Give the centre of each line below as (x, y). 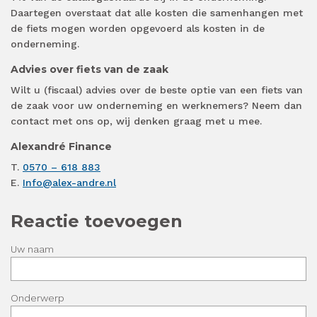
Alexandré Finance (61, 147)
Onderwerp (38, 298)
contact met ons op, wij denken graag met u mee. (136, 121)
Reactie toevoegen (97, 221)
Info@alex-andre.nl (69, 183)
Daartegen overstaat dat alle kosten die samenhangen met (157, 13)
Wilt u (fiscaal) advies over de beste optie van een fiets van (157, 90)
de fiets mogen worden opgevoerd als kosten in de (138, 29)
